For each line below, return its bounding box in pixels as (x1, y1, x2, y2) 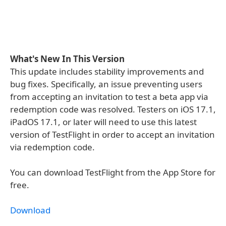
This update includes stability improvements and (10, 66, 204, 77)
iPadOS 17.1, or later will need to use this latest (10, 116, 197, 128)
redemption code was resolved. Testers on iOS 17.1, (10, 103, 216, 115)
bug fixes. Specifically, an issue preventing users (10, 78, 202, 90)
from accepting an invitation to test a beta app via (10, 91, 208, 102)
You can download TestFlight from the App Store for (10, 166, 215, 178)
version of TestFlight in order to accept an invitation (10, 129, 215, 140)
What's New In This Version (10, 53, 125, 65)
